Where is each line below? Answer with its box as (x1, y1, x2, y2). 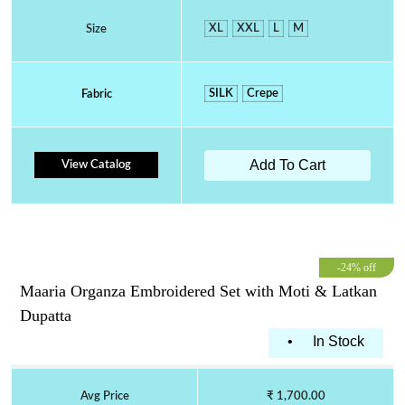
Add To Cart (250, 156, 325, 173)
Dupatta (20, 306, 71, 325)
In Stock (312, 333, 364, 349)
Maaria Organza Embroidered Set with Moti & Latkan (20, 281, 377, 300)
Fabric (80, 88, 112, 100)
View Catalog (61, 158, 131, 171)
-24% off (337, 260, 376, 274)
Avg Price (80, 390, 129, 402)
